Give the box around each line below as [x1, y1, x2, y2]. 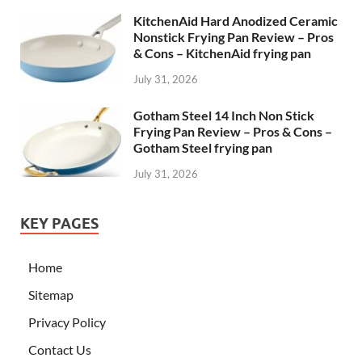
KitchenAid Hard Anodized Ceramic [133, 13, 338, 29]
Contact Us [28, 341, 91, 357]
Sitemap [28, 286, 74, 302]
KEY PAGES [20, 214, 99, 232]
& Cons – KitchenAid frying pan [133, 45, 311, 61]
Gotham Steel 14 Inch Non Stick [133, 107, 314, 124]
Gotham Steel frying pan [133, 140, 272, 156]
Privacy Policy [28, 314, 106, 330]
